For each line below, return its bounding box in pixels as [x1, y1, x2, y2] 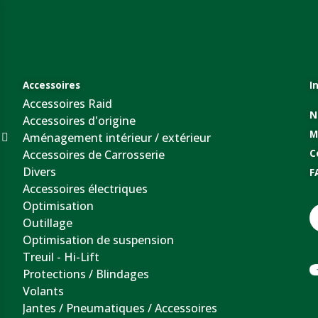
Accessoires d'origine [23, 112, 136, 128]
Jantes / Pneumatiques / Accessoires [23, 300, 218, 316]
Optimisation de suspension [23, 231, 175, 248]
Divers [23, 163, 57, 180]
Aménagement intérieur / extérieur [23, 129, 212, 146]
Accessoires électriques [23, 180, 148, 197]
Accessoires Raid [23, 95, 113, 111]
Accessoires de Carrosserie [23, 146, 165, 163]
